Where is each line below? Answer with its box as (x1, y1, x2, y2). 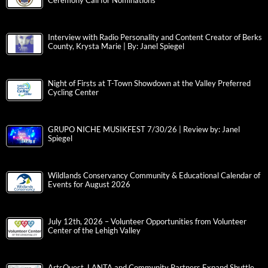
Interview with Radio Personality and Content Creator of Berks (48, 33, 262, 42)
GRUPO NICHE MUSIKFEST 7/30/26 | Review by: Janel (48, 125, 240, 135)
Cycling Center (48, 88, 99, 98)
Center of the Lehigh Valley (48, 226, 141, 236)
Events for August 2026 (48, 180, 130, 190)
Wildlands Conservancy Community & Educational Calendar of (48, 171, 260, 181)
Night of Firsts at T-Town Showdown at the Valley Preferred (48, 79, 251, 89)
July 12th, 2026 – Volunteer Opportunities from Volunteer (48, 217, 246, 227)
